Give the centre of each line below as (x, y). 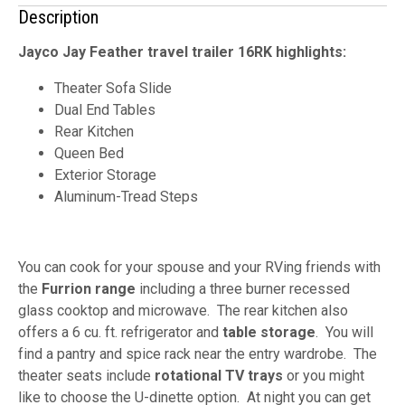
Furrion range (89, 288)
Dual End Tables (105, 109)
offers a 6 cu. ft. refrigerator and (120, 332)
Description (58, 17)
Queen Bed (89, 153)
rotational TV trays (219, 375)
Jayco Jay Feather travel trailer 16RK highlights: (182, 52)
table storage (269, 332)
